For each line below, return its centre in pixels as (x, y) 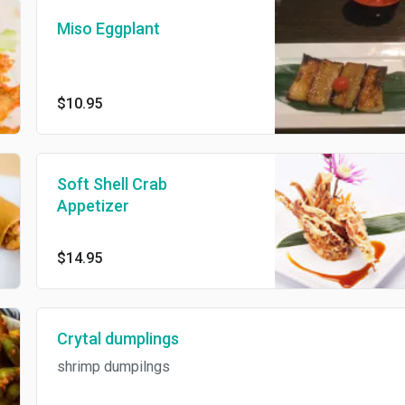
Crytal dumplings (118, 339)
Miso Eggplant (108, 29)
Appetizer (93, 205)
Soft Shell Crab (112, 184)
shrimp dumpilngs (113, 367)
